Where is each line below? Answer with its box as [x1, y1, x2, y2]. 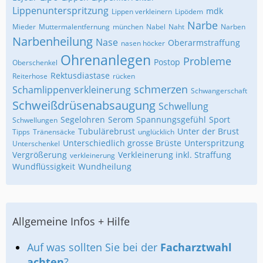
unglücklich [138, 127, 174, 137]
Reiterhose [12, 71, 48, 81]
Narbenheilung [12, 33, 93, 49]
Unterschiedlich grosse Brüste [63, 137, 181, 149]
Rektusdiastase [50, 70, 110, 81]
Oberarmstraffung [168, 37, 240, 48]
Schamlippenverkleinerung [12, 83, 131, 96]
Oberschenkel [12, 58, 58, 68]
